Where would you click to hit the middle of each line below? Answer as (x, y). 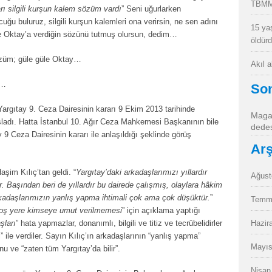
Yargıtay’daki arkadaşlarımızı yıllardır (141, 172)
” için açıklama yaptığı (161, 210)
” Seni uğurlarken (151, 9)
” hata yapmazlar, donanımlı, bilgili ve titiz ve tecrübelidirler (119, 223)
